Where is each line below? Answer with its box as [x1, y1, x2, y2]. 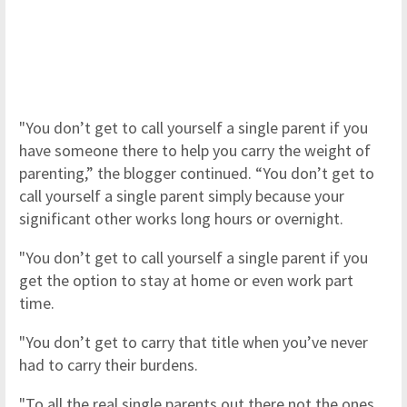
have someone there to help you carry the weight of [19, 140, 371, 161]
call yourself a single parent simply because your [19, 185, 344, 206]
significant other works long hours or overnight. [19, 208, 343, 229]
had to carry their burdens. [19, 354, 198, 375]
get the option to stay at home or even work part [19, 270, 353, 291]
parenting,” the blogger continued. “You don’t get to [19, 163, 374, 184]
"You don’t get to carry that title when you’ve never [19, 332, 368, 352]
